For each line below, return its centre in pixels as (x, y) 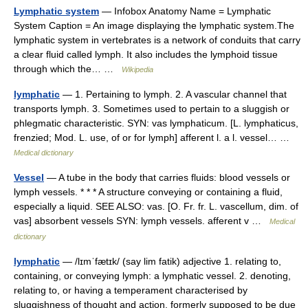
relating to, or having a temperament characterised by (131, 290)
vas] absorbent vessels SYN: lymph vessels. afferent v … (142, 221)
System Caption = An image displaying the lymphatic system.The (154, 25)
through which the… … (68, 69)
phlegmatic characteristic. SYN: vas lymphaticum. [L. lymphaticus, (156, 123)
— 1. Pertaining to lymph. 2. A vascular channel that (173, 94)
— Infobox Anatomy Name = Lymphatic (185, 11)
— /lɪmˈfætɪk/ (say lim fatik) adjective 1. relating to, (170, 261)
